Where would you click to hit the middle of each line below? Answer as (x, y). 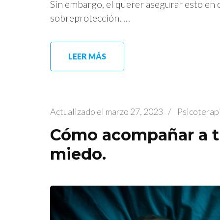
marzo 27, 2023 (134, 111)
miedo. (78, 154)
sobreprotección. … (90, 17)
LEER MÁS (87, 56)
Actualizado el (78, 111)
